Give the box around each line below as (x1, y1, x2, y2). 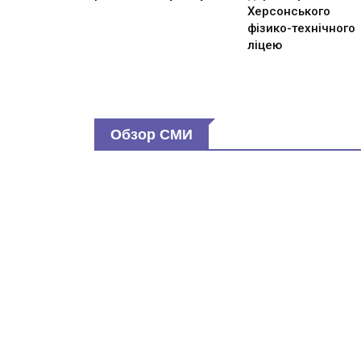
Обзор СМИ (110, 126, 193, 143)
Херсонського (247, 3, 330, 19)
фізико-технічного (247, 20, 355, 35)
